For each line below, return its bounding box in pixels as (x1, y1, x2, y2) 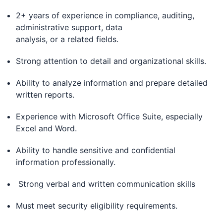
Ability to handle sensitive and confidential (16, 145, 175, 155)
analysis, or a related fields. (16, 34, 123, 44)
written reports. (16, 90, 79, 100)
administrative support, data (16, 22, 122, 32)
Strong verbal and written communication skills (16, 179, 198, 189)
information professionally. (16, 157, 120, 167)
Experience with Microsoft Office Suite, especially (16, 111, 203, 121)
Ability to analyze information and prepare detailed (16, 78, 208, 88)
